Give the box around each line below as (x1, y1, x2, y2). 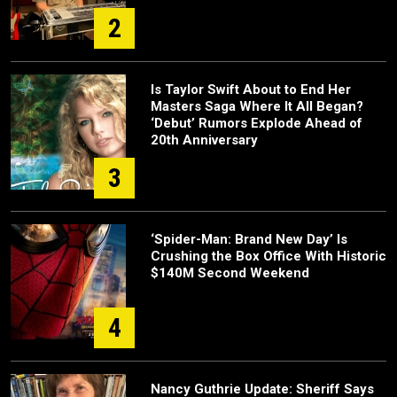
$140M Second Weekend (151, 265, 309, 281)
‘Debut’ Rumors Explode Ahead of (151, 115, 362, 131)
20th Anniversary (151, 132, 258, 148)
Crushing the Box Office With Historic (151, 248, 386, 264)
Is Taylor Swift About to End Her (151, 82, 351, 97)
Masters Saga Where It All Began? (151, 98, 363, 114)
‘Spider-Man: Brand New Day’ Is (151, 231, 347, 247)
